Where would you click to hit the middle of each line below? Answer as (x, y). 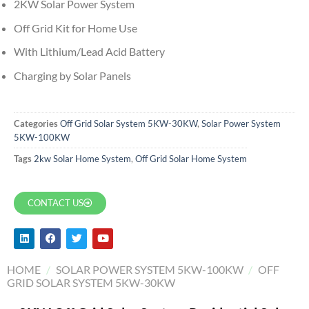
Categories (36, 123)
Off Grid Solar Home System (191, 158)
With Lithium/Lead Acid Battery (89, 52)
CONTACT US (56, 202)
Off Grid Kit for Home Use (76, 28)
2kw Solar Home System (82, 158)
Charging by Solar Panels (72, 76)
